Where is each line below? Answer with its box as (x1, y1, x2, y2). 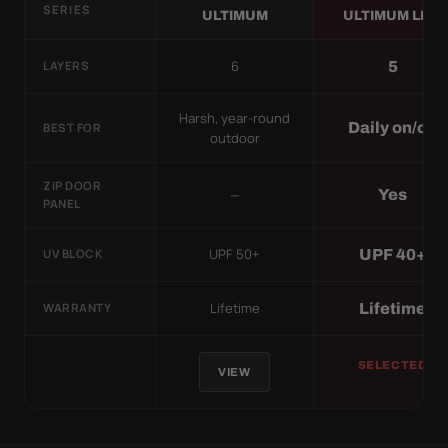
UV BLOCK (43, 246, 103, 262)
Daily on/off (347, 119, 438, 137)
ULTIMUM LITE (343, 7, 442, 23)
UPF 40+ (359, 245, 426, 263)
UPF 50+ (209, 245, 260, 264)
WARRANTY (43, 300, 112, 316)
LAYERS (43, 58, 90, 74)
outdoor (209, 128, 260, 147)
